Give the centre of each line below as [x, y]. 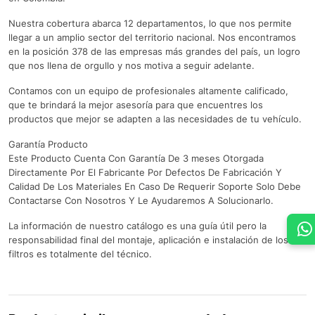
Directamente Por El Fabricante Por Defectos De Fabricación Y [145, 173]
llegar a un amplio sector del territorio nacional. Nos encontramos [152, 38]
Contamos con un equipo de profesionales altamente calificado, [148, 91]
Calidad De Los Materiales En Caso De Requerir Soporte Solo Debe [155, 187]
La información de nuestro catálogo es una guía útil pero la [137, 226]
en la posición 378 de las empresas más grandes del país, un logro [154, 52]
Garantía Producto [48, 144]
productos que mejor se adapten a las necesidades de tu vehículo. [155, 119]
